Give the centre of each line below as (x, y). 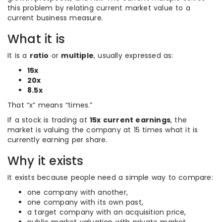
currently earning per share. (57, 140)
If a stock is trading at (49, 120)
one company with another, (78, 192)
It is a (19, 55)
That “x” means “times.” (50, 105)
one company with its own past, (85, 202)
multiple (78, 55)
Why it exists (46, 161)
